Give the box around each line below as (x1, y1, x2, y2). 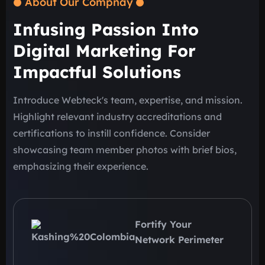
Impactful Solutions (13, 62, 181, 83)
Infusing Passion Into (13, 19, 199, 40)
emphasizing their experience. (13, 160, 148, 173)
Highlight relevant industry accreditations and (13, 111, 222, 123)
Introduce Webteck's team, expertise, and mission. (13, 94, 243, 106)
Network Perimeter (135, 234, 224, 246)
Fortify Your (135, 218, 192, 231)
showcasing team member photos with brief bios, (13, 144, 237, 156)
